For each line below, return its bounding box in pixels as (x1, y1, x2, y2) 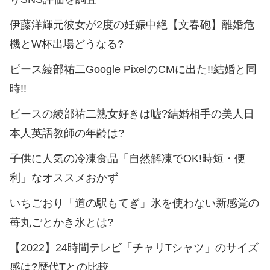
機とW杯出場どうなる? (10, 37, 124, 50)
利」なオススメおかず (10, 171, 118, 184)
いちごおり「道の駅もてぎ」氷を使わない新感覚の (10, 196, 259, 209)
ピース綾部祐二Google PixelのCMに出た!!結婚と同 (10, 63, 257, 75)
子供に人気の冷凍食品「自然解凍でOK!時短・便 (10, 152, 245, 165)
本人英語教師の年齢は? (10, 127, 124, 139)
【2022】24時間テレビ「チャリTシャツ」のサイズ (10, 241, 259, 254)
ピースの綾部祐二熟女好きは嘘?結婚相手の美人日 (10, 107, 254, 120)
